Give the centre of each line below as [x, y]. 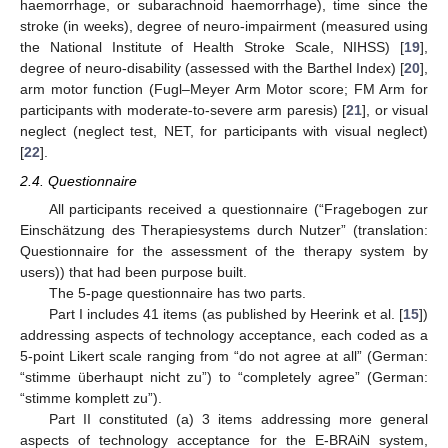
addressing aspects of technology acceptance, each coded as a [224, 334]
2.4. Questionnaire [78, 180]
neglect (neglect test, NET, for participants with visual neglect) [224, 131]
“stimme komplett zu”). [91, 397]
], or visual [395, 110]
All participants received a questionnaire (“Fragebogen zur [238, 208]
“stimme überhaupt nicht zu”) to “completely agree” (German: [224, 376]
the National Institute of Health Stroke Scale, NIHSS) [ [212, 47]
